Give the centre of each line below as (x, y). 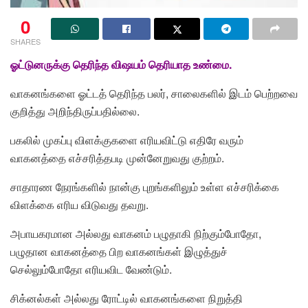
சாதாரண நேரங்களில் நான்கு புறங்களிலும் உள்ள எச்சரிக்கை (145, 186)
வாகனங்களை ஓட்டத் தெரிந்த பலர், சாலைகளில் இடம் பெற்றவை (154, 93)
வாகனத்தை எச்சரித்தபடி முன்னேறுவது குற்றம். (117, 157)
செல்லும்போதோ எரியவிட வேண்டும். (91, 269)
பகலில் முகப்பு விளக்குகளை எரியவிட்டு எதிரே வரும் (127, 140)
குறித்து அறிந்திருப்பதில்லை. (75, 111)
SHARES (25, 41)
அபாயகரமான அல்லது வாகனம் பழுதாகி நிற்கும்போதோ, (136, 233)
